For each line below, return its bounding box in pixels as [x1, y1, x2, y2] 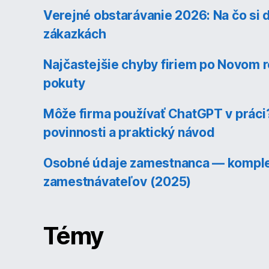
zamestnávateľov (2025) [43, 174, 192, 189]
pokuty [43, 75, 85, 91]
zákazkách [43, 26, 106, 41]
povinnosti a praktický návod [43, 124, 215, 140]
